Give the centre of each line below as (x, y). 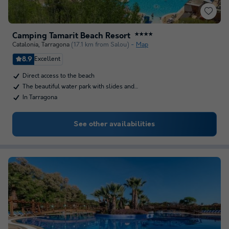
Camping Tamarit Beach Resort (71, 36)
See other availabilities (114, 124)
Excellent (47, 59)
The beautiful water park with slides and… (81, 87)
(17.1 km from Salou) (100, 45)
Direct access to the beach (59, 76)
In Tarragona (40, 97)
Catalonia (25, 45)
